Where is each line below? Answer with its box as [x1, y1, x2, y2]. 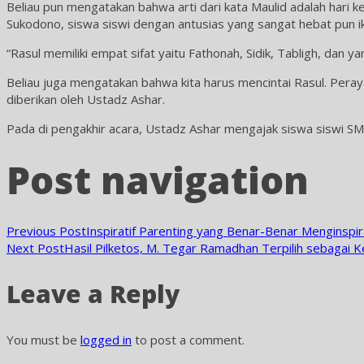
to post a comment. [132, 331, 245, 348]
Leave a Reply [6, 277, 180, 310]
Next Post [6, 240, 64, 256]
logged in [80, 331, 132, 348]
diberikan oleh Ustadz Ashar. [6, 91, 165, 107]
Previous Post [6, 223, 86, 239]
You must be [6, 331, 80, 348]
